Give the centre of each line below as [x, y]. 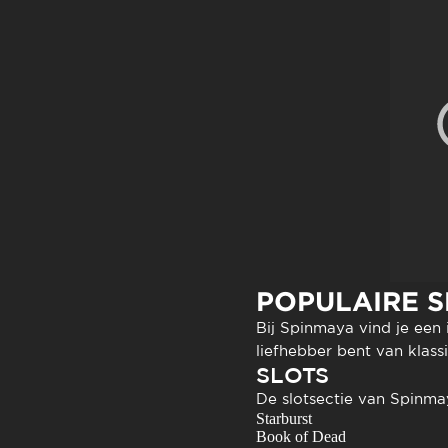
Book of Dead [300, 436]
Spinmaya [316, 327]
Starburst [283, 418]
